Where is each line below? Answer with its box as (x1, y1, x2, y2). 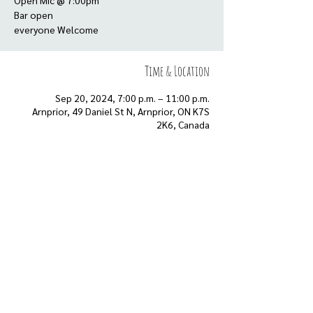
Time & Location (145, 62, 210, 80)
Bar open (14, 8, 53, 21)
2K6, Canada (156, 118, 210, 131)
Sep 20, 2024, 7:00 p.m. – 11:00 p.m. (55, 92, 210, 104)
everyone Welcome (14, 23, 99, 36)
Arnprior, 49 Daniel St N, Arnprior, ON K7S (32, 105, 210, 117)
